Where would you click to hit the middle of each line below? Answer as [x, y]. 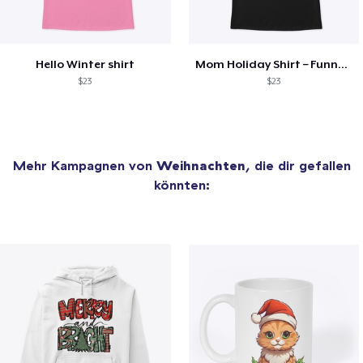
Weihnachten [201, 165]
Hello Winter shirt [85, 64]
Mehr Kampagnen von [84, 165]
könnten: [181, 184]
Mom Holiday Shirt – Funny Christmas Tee [342, 64]
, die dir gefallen [298, 165]
